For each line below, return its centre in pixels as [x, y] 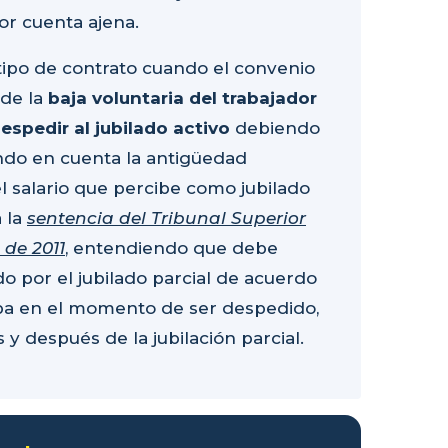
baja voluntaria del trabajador [182, 98]
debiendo [275, 128]
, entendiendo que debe [171, 248]
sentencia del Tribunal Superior [166, 218]
